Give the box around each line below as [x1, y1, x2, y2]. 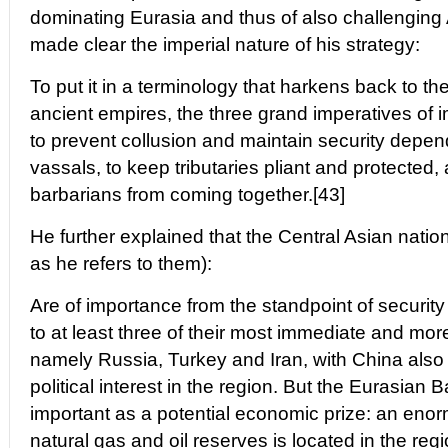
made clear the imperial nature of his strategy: [30, 34, 420, 55]
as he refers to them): [30, 253, 212, 274]
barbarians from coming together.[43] [30, 184, 345, 205]
